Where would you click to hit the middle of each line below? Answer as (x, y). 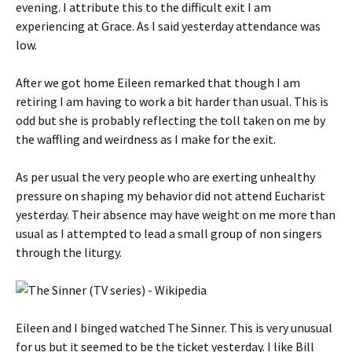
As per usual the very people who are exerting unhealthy (165, 177)
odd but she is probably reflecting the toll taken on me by (170, 120)
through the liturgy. (69, 252)
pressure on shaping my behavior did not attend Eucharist (170, 196)
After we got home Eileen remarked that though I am (158, 82)
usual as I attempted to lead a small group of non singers (169, 233)
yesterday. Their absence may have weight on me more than (176, 214)
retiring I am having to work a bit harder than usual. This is (172, 101)
